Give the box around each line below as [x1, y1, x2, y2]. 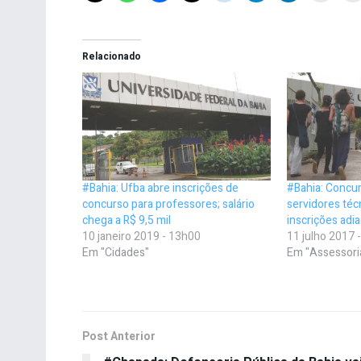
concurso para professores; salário [82, 195, 255, 213]
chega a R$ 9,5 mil [82, 211, 171, 229]
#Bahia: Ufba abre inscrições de [82, 179, 239, 197]
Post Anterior [82, 327, 156, 345]
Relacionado [82, 48, 141, 64]
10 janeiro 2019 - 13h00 [82, 227, 201, 245]
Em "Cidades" [82, 243, 149, 261]
